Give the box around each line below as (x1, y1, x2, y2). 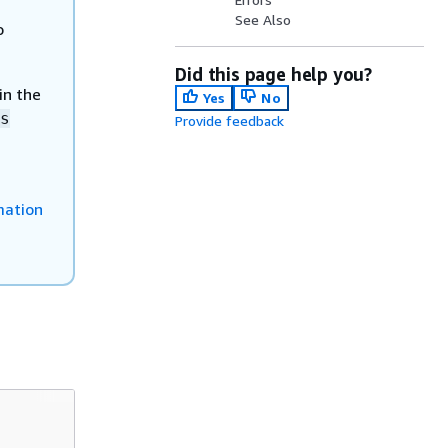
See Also (235, 11, 292, 28)
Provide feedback (175, 112, 285, 129)
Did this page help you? (175, 63, 373, 85)
